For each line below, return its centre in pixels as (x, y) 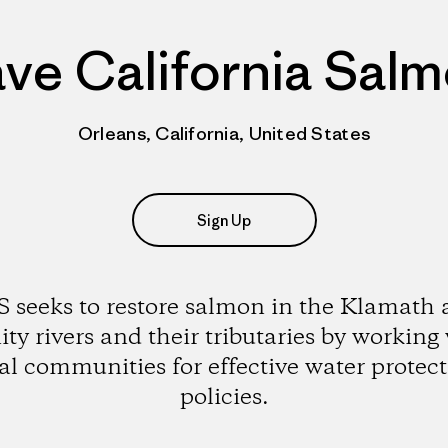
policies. (224, 397)
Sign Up (224, 220)
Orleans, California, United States (224, 133)
